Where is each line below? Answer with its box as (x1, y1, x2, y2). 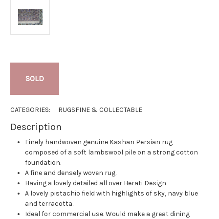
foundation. (25, 158, 62, 167)
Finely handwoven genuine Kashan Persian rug (25, 138, 173, 147)
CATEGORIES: (10, 106, 50, 114)
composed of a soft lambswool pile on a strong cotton (25, 148, 198, 157)
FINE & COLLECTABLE (75, 106, 143, 114)
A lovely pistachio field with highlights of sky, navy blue (25, 189, 198, 198)
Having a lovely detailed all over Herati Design (25, 179, 167, 188)
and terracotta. (25, 199, 74, 208)
